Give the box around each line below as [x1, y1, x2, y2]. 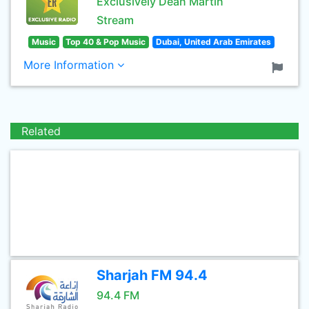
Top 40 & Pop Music [66, 37, 146, 47]
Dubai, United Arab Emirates [155, 37, 271, 47]
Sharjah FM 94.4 [97, 267, 208, 283]
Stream [97, 13, 134, 27]
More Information [23, 58, 117, 72]
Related [21, 124, 61, 138]
